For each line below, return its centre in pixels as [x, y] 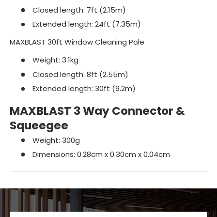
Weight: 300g [55, 140]
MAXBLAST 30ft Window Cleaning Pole [77, 42]
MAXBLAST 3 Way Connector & [97, 111]
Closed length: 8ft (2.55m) [79, 74]
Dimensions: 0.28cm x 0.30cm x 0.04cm [100, 155]
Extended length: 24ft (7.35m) [85, 24]
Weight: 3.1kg [54, 60]
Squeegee [39, 126]
